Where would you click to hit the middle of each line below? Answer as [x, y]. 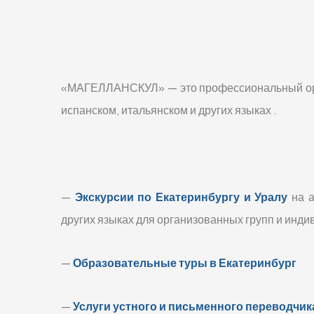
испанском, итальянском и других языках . [169, 110]
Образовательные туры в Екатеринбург [185, 262]
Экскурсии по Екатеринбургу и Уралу [181, 197]
